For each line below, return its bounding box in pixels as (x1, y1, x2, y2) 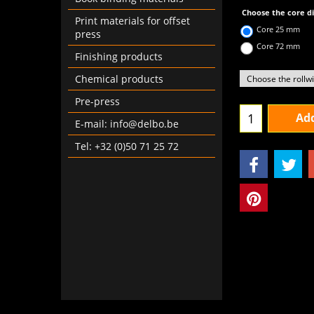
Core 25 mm (257, 23, 300, 34)
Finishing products (75, 50, 163, 63)
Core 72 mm (257, 41, 300, 52)
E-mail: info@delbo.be (75, 117, 179, 130)
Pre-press (75, 95, 120, 108)
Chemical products (75, 72, 163, 86)
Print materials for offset (75, 14, 190, 27)
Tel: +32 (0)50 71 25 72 (75, 139, 179, 153)
